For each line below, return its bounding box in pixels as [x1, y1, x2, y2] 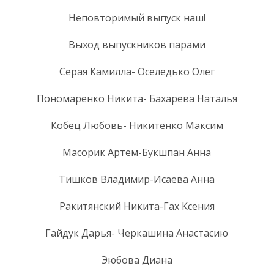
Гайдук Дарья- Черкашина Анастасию [45, 226, 228, 240]
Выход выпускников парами [68, 37, 206, 51]
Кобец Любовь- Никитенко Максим [50, 118, 223, 132]
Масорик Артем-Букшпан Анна [62, 145, 211, 159]
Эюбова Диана [101, 253, 172, 267]
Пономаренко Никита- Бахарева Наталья [36, 91, 237, 105]
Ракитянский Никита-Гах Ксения [59, 199, 215, 213]
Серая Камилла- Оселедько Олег [59, 64, 215, 78]
